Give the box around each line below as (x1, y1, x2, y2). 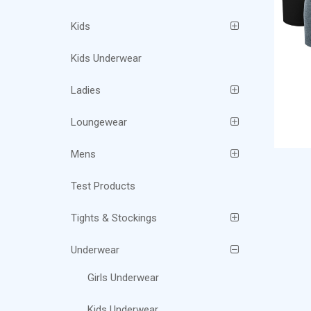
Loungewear (71, 116, 127, 129)
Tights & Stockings (71, 212, 157, 225)
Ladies (71, 84, 101, 97)
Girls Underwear (87, 271, 160, 285)
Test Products (71, 180, 135, 193)
